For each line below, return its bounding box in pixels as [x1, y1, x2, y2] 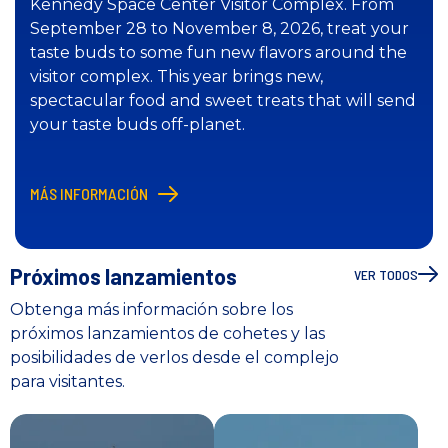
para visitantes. [10, 371, 125, 391]
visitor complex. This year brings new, [30, 66, 323, 86]
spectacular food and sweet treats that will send [30, 90, 416, 110]
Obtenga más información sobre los [10, 299, 293, 319]
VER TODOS [354, 265, 418, 283]
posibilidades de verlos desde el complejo [10, 347, 339, 367]
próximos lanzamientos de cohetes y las [10, 323, 325, 343]
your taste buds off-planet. [30, 114, 245, 134]
